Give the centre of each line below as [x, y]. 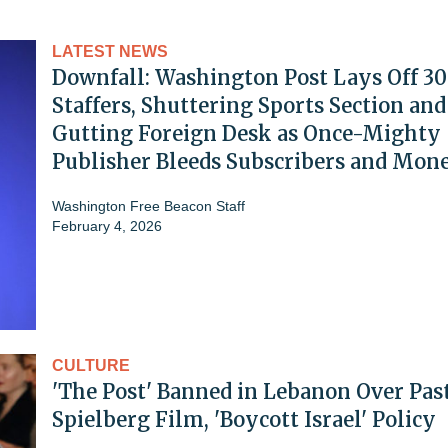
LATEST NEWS [110, 51]
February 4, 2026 [107, 225]
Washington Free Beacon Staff [148, 205]
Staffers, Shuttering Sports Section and [249, 105]
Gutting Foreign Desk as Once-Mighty [246, 133]
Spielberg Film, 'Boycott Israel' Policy [244, 419]
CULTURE [91, 365]
